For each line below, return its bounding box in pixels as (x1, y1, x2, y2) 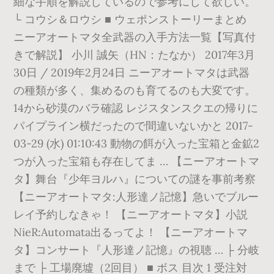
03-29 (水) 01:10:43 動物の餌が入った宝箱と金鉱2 (13, 136, 260, 150)
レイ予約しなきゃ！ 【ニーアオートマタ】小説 (13, 207, 248, 221)
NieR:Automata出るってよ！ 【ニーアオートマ (13, 225, 248, 239)
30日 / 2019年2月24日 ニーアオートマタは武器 (13, 65, 250, 80)
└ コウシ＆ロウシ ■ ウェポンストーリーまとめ (13, 12, 247, 26)
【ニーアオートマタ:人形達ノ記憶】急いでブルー (13, 190, 259, 204)
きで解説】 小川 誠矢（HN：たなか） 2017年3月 (13, 48, 256, 62)
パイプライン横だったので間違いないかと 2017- (13, 119, 254, 133)
